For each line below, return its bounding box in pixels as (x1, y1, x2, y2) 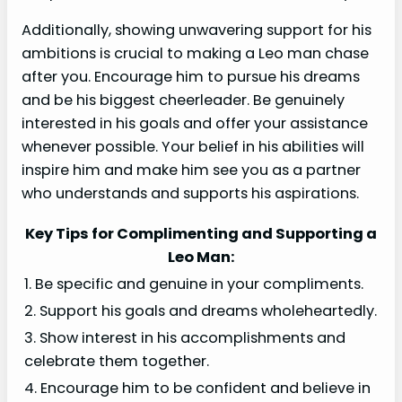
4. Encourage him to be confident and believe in (24, 378, 371, 399)
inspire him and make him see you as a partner (22, 160, 361, 181)
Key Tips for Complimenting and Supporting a (25, 223, 377, 245)
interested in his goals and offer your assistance (22, 113, 368, 135)
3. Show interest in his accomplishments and (24, 328, 345, 349)
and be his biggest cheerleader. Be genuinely (22, 90, 345, 111)
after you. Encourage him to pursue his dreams (22, 66, 360, 88)
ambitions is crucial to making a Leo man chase (22, 43, 369, 65)
